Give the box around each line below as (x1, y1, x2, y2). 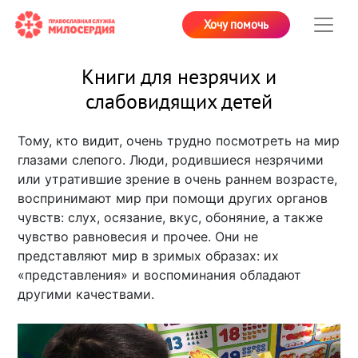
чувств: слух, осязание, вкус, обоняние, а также (18, 209, 324, 226)
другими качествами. (18, 286, 155, 303)
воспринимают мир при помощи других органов (18, 190, 328, 207)
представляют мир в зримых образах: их (18, 248, 280, 265)
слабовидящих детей (86, 90, 272, 115)
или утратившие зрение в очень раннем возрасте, (18, 171, 338, 188)
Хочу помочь (204, 17, 268, 32)
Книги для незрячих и (82, 66, 276, 90)
